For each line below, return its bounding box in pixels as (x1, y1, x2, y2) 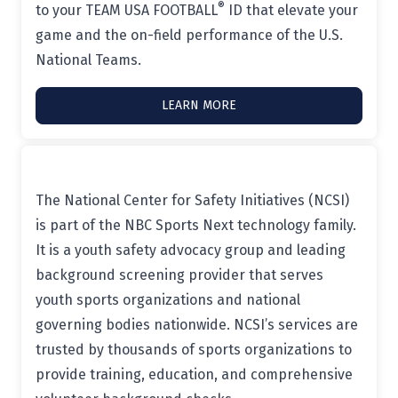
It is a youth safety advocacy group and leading (36, 242, 346, 259)
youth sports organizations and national (36, 291, 300, 308)
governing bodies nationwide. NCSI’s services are (36, 316, 358, 333)
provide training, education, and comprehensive (36, 366, 353, 383)
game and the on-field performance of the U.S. (36, 27, 343, 44)
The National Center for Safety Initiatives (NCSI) (36, 192, 349, 209)
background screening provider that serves (36, 267, 323, 283)
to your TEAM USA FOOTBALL (36, 2, 218, 19)
